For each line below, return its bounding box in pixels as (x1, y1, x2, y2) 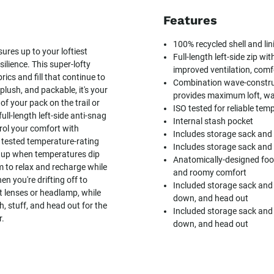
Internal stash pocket (173, 116, 254, 127)
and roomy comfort (173, 168, 247, 178)
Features (163, 13, 218, 28)
